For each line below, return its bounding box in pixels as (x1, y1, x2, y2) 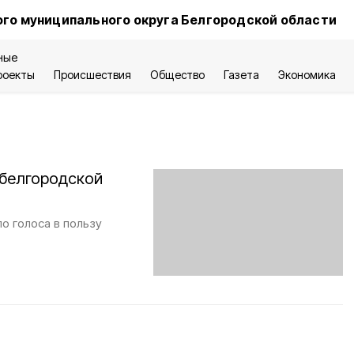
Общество (150, 68, 205, 81)
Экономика (277, 68, 337, 81)
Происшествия (54, 68, 132, 81)
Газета (223, 68, 259, 81)
